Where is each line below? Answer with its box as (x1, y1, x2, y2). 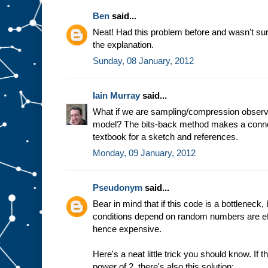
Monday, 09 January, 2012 (93, 148, 196, 159)
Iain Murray (93, 90, 140, 101)
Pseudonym (93, 182, 142, 193)
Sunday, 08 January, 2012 (93, 56, 194, 66)
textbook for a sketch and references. (93, 132, 238, 142)
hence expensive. (93, 224, 162, 234)
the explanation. (93, 39, 154, 50)
